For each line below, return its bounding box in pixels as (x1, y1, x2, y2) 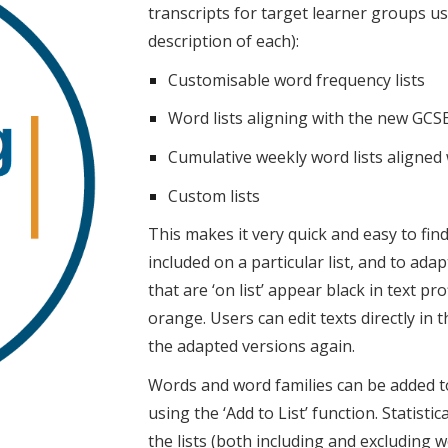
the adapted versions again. (148, 335, 356, 358)
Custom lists (168, 184, 261, 207)
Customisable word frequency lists (168, 68, 426, 91)
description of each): (148, 30, 300, 52)
